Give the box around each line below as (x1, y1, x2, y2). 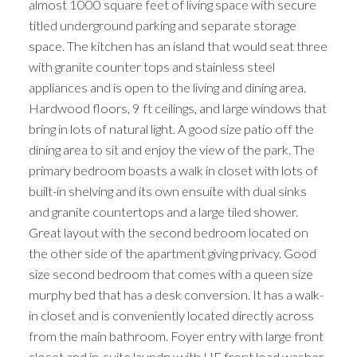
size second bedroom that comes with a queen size (28, 266, 313, 282)
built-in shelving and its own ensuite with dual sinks (28, 183, 307, 199)
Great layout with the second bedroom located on (28, 225, 308, 241)
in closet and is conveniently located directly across (28, 308, 314, 324)
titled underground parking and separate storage (28, 18, 296, 33)
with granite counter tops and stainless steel (28, 59, 275, 75)
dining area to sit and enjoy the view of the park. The (28, 142, 315, 158)
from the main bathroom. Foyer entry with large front (28, 328, 324, 344)
